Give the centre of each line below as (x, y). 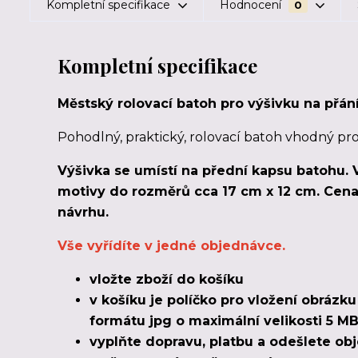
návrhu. (83, 212)
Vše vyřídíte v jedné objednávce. (171, 246)
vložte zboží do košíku (167, 279)
